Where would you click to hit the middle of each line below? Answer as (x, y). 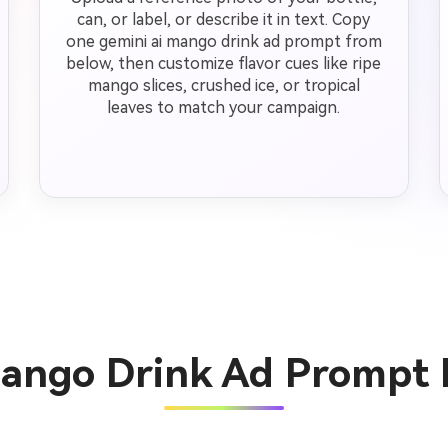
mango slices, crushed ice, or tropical (223, 85)
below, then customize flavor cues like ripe (224, 63)
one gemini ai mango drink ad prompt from (223, 41)
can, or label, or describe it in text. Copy (224, 19)
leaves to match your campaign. (224, 107)
